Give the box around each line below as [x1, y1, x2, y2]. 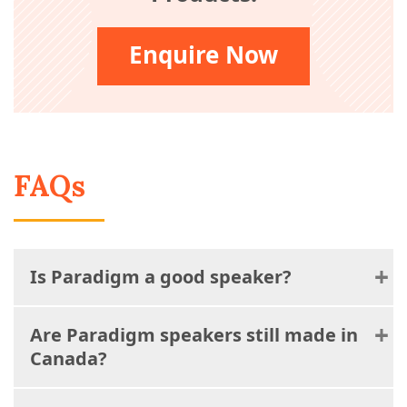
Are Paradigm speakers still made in [30, 323, 358, 348]
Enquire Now [129, 38, 278, 72]
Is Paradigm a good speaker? [30, 264, 292, 290]
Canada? [30, 346, 107, 372]
